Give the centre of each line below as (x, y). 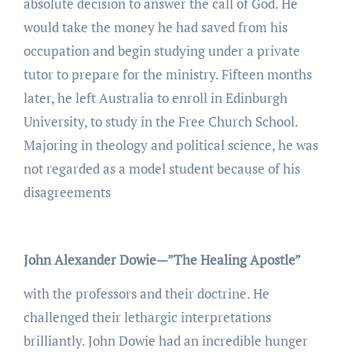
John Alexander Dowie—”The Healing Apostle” (162, 259)
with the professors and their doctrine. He (146, 293)
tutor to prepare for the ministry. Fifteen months (167, 74)
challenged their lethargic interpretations (147, 317)
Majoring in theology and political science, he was (170, 145)
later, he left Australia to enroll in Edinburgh (155, 97)
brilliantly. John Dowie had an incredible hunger (165, 340)
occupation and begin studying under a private (161, 50)
